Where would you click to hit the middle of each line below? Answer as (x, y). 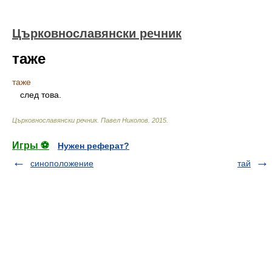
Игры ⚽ (31, 145)
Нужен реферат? (93, 146)
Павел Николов (124, 120)
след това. (38, 95)
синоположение (62, 163)
